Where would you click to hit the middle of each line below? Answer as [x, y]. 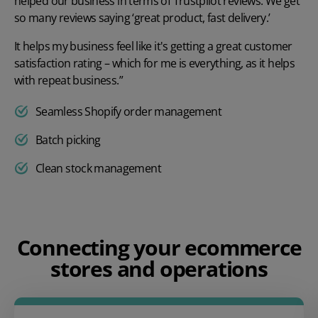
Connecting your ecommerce [159, 247]
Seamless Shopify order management [128, 112]
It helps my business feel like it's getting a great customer [153, 46]
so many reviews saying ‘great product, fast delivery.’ [143, 18]
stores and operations [159, 268]
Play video [159, 181]
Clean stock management [98, 169]
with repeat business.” [68, 81]
